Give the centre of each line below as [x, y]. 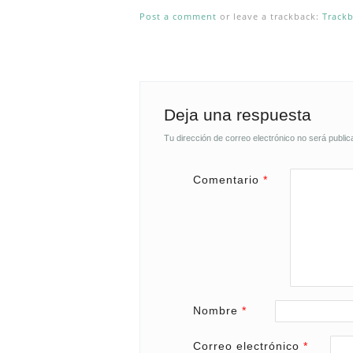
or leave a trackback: [269, 16]
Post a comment [178, 16]
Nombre [217, 310]
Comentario [228, 179]
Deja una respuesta [237, 114]
